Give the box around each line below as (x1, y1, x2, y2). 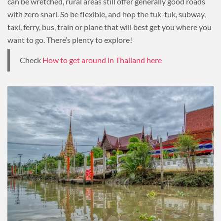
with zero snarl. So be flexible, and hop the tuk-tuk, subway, (7, 9, 206, 19)
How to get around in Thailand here (42, 55, 162, 65)
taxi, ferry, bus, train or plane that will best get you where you (7, 22, 212, 32)
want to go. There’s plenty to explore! (7, 35, 132, 44)
